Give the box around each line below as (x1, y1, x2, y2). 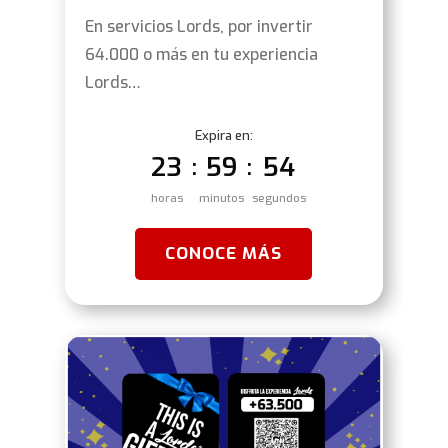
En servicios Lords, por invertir (84, 16, 313, 38)
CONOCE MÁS (165, 242, 283, 266)
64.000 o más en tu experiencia (84, 44, 318, 66)
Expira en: (194, 127, 253, 145)
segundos (251, 191, 306, 207)
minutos (199, 191, 245, 207)
